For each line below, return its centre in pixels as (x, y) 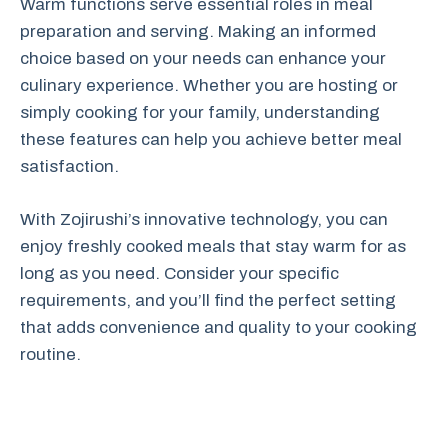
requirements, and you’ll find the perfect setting (208, 300)
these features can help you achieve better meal (211, 139)
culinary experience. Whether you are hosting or (209, 85)
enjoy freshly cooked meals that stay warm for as (213, 246)
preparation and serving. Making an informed (198, 31)
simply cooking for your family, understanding (200, 112)
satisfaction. (69, 166)
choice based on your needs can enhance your (203, 58)
